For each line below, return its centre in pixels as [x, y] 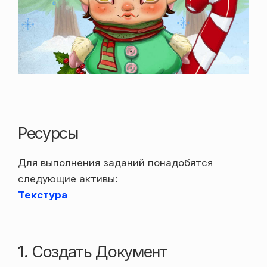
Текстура [43, 195]
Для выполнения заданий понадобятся [115, 163]
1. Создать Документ [93, 252]
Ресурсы [48, 133]
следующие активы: [68, 179]
